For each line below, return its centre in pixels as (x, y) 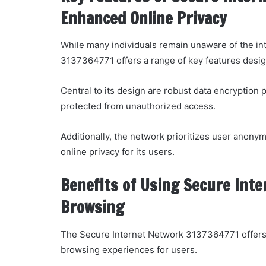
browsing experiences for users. (129, 249)
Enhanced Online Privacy (144, 18)
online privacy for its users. (118, 152)
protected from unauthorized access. (138, 106)
